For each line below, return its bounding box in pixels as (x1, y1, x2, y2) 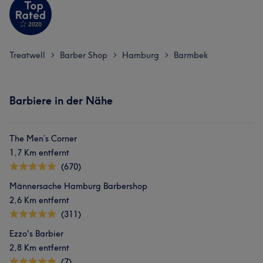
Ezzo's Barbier (9, 228, 63, 239)
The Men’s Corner (9, 133, 77, 144)
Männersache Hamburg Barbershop (9, 181, 147, 191)
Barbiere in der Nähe (9, 94, 113, 107)
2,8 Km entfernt (9, 242, 69, 253)
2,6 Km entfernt (9, 195, 69, 205)
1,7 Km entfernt (9, 147, 69, 158)
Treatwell (9, 50, 45, 60)
